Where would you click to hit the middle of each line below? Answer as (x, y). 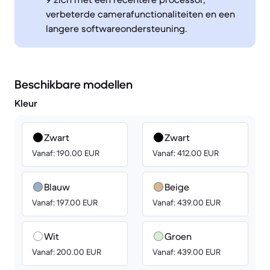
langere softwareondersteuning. (116, 28)
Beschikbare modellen (74, 85)
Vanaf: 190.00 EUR (66, 153)
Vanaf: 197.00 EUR (65, 202)
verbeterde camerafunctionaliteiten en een (140, 14)
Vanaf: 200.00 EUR (67, 252)
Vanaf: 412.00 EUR (186, 153)
